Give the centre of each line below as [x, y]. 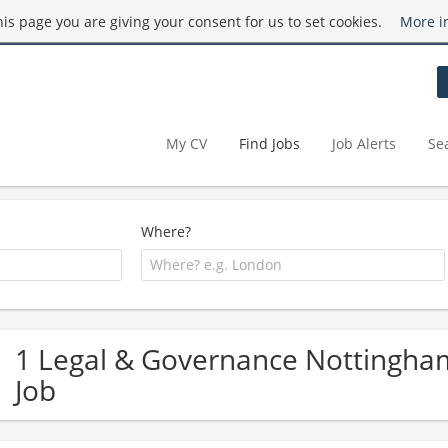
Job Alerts [364, 143]
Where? [166, 231]
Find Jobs [269, 143]
